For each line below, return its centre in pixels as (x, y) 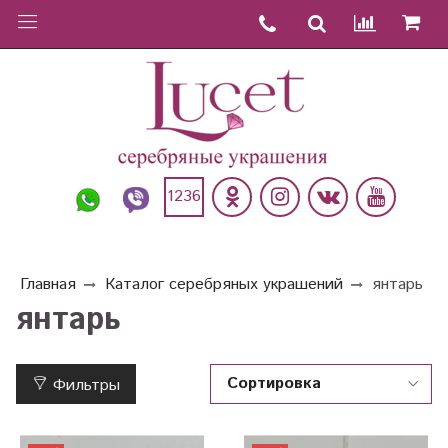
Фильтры (86, 386)
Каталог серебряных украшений (224, 285)
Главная (48, 285)
